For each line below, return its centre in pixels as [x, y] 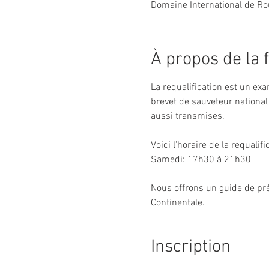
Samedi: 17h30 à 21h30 [201, 159]
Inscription [190, 247]
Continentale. [177, 203]
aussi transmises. [189, 116]
